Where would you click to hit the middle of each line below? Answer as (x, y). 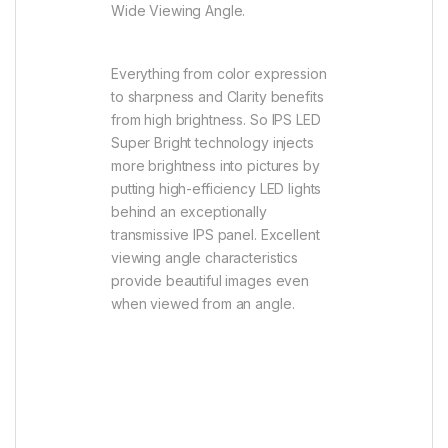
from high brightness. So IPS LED (216, 119)
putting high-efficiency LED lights (216, 188)
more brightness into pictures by (215, 165)
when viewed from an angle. (203, 303)
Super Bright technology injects (212, 142)
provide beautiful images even (210, 280)
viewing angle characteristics (204, 257)
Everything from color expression (219, 73)
